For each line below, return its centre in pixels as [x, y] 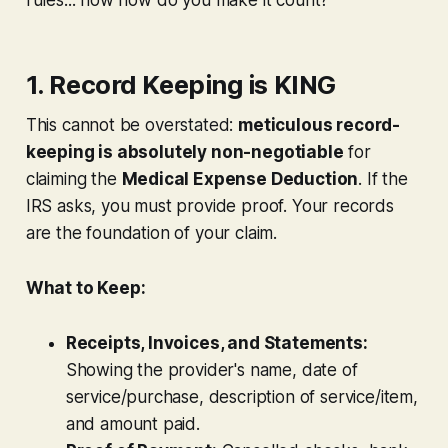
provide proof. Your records [282, 205]
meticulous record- [319, 124]
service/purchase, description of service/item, [241, 396]
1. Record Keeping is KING [180, 84]
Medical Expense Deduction [240, 178]
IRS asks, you [80, 205]
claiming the [73, 178]
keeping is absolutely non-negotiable [184, 151]
